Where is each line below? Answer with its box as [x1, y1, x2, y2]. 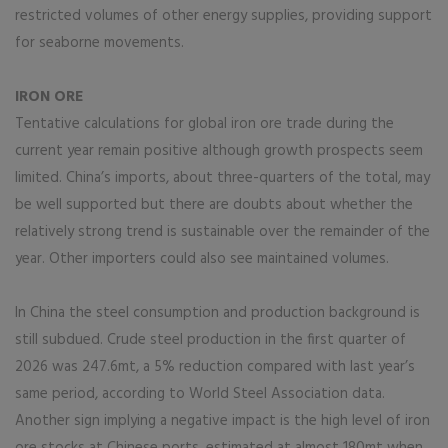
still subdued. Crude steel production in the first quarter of [15, 328, 406, 353]
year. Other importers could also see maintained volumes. [15, 247, 389, 272]
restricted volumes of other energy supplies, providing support [15, 4, 432, 29]
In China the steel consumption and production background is [15, 301, 420, 326]
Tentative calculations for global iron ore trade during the [15, 112, 394, 137]
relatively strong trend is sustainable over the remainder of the [15, 220, 430, 245]
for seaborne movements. [15, 31, 184, 56]
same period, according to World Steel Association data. [15, 382, 385, 407]
